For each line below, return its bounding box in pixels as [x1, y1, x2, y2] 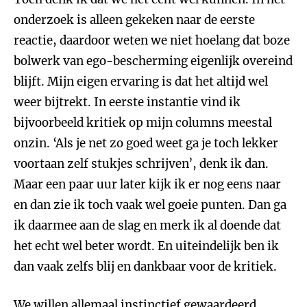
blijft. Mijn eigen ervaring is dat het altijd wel [14, 74, 268, 89]
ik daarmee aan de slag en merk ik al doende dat [14, 218, 281, 233]
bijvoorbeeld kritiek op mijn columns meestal [14, 115, 272, 130]
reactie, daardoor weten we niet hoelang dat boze [14, 33, 290, 48]
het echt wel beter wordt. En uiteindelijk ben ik [14, 238, 279, 254]
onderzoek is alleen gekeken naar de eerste [14, 12, 255, 27]
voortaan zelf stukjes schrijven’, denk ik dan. [14, 156, 269, 171]
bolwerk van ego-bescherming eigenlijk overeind [14, 53, 293, 69]
